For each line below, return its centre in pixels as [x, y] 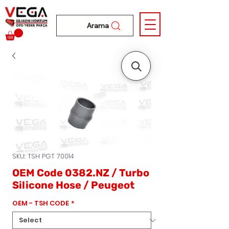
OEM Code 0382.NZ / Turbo [81, 173]
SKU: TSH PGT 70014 [43, 156]
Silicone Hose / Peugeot [73, 185]
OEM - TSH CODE [41, 203]
